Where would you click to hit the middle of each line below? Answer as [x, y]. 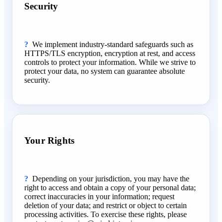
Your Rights [50, 141]
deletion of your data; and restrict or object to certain [106, 206]
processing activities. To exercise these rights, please [106, 215]
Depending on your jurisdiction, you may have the [111, 179]
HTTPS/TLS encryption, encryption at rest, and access [110, 54]
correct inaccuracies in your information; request [99, 197]
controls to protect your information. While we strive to [110, 62]
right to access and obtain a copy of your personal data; [110, 188]
